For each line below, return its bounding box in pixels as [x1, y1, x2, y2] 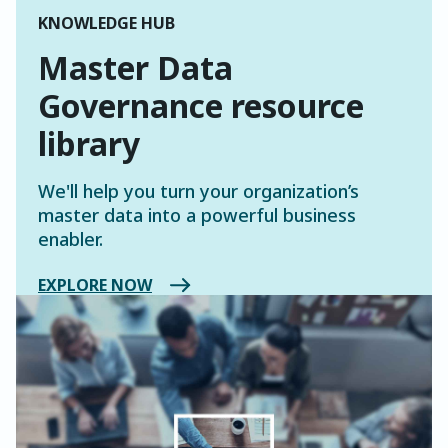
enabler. [38, 227, 103, 252]
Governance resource [38, 84, 364, 128]
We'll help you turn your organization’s [38, 179, 359, 204]
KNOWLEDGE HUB [38, 12, 175, 35]
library [38, 122, 140, 166]
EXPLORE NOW [38, 274, 152, 297]
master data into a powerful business [38, 203, 356, 228]
